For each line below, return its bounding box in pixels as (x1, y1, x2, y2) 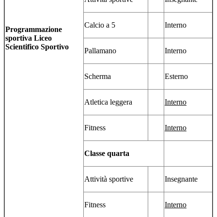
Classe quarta (84, 149, 129, 158)
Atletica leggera (84, 98, 132, 107)
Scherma (84, 72, 111, 81)
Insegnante (165, 175, 198, 184)
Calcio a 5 (84, 21, 115, 30)
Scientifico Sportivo (5, 43, 69, 51)
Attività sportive (84, 175, 133, 184)
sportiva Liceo (5, 34, 52, 43)
